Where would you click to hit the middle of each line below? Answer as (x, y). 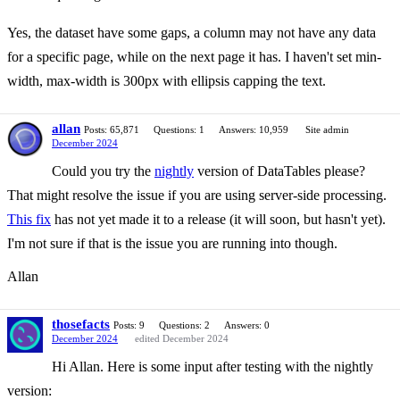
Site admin (327, 129)
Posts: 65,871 (112, 129)
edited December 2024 (182, 338)
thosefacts (81, 324)
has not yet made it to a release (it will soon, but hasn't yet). (218, 219)
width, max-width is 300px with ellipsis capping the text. (167, 81)
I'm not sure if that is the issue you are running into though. (172, 243)
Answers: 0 (247, 325)
